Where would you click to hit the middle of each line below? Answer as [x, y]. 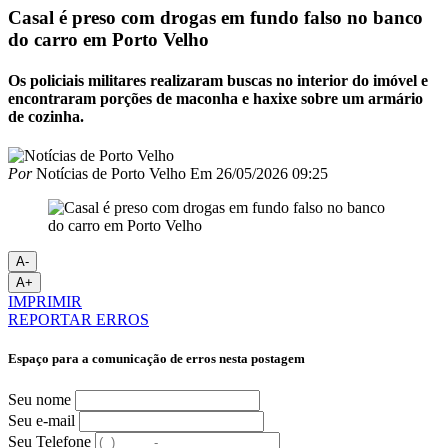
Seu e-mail [41, 420]
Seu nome [39, 399]
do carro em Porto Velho [108, 39]
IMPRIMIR [45, 302]
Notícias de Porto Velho [109, 174]
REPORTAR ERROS [78, 320]
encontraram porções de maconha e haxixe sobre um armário [215, 98]
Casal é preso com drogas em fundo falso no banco [215, 17]
